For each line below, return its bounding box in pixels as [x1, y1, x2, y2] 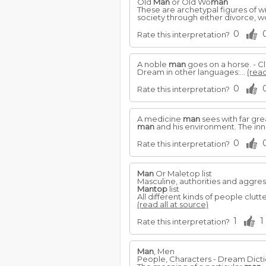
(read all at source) [137, 199, 208, 209]
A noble [137, 59, 169, 69]
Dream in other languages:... [137, 67, 247, 77]
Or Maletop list [154, 169, 212, 178]
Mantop [137, 184, 167, 194]
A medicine [137, 114, 183, 123]
